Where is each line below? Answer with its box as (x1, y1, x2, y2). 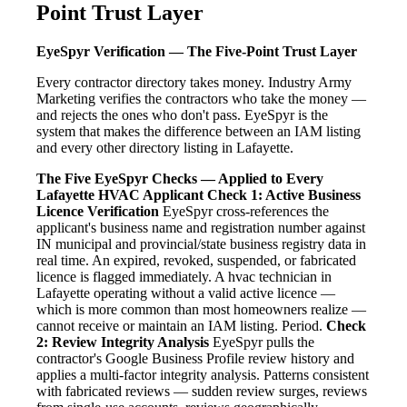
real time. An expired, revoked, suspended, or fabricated (36, 253, 356, 269)
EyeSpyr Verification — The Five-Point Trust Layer (36, 44, 357, 60)
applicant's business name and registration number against (36, 220, 365, 236)
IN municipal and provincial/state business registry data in (36, 236, 366, 253)
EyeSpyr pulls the (209, 334, 314, 351)
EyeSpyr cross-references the (159, 203, 329, 220)
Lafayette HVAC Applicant (36, 187, 203, 203)
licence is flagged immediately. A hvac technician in (36, 269, 332, 285)
